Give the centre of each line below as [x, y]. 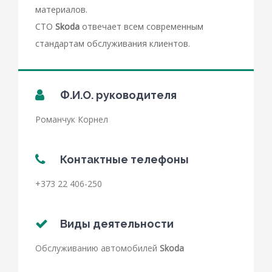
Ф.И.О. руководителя [118, 95]
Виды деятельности [117, 223]
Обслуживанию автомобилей [97, 248]
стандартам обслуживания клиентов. [113, 43]
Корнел [93, 119]
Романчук [55, 119]
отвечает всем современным [141, 26]
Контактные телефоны [124, 159]
